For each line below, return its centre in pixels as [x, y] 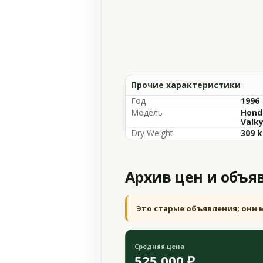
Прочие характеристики [186, 85]
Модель [147, 112]
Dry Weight [152, 133]
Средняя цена [160, 246]
